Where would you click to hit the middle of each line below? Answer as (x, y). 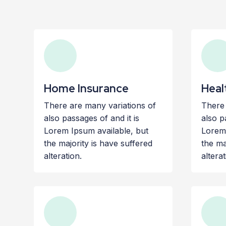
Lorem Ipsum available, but (96, 131)
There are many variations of (100, 106)
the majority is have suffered (98, 144)
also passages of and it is (92, 118)
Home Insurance (87, 89)
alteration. (63, 156)
